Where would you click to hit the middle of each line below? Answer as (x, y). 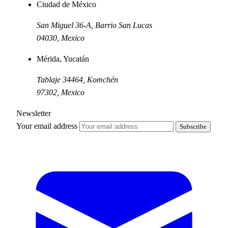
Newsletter (34, 113)
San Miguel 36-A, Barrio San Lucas (94, 25)
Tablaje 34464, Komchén (77, 79)
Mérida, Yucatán (63, 59)
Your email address (48, 126)
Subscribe (193, 126)
